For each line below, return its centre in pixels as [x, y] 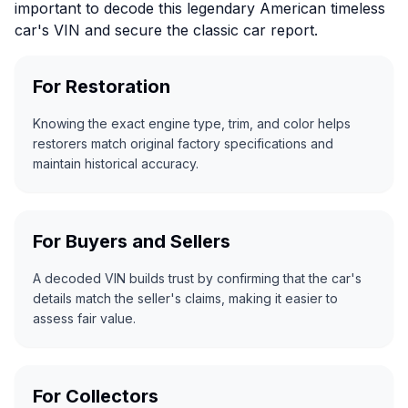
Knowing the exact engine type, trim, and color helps [192, 124]
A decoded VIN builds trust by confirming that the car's [197, 279]
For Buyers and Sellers [132, 242]
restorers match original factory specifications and [183, 144]
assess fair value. [84, 319]
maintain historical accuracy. [116, 164]
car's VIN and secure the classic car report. [166, 31]
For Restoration [102, 87]
